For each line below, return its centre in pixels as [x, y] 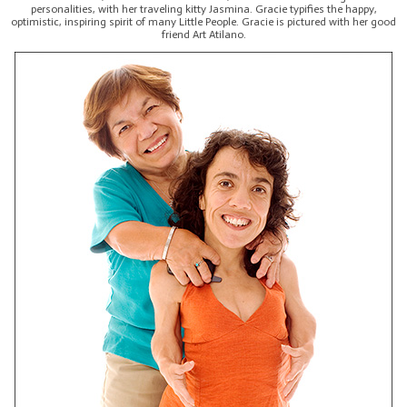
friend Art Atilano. [203, 34]
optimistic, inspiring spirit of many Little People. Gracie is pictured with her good [203, 21]
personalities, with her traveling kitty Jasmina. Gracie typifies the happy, [203, 9]
